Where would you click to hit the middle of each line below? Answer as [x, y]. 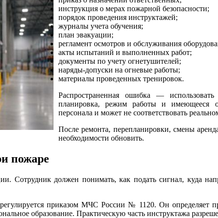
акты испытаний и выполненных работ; [125, 52]
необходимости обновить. [101, 138]
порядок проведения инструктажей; [118, 17]
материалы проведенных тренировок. [121, 78]
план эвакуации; [86, 35]
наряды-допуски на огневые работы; [119, 70]
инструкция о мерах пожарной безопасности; [134, 8]
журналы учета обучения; [101, 26]
